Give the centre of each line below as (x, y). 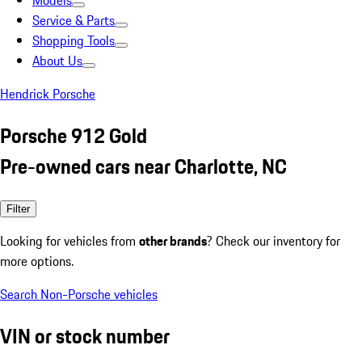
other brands (173, 240)
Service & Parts (74, 20)
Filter (18, 208)
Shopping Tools (74, 40)
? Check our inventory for (274, 240)
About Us (57, 61)
